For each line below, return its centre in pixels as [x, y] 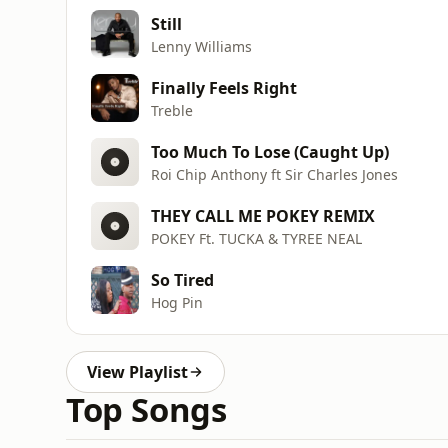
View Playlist [137, 372]
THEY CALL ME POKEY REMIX [263, 215]
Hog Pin [177, 302]
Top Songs [146, 409]
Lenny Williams [201, 46]
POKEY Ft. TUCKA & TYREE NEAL [256, 238]
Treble [172, 110]
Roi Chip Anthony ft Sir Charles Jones [274, 174]
